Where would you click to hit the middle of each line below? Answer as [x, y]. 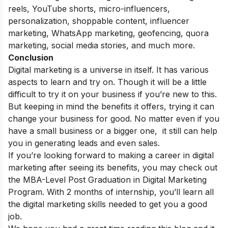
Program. [27, 192]
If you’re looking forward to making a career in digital [111, 155]
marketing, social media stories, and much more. [102, 45]
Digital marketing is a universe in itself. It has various [108, 69]
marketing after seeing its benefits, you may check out [113, 167]
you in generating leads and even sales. [84, 143]
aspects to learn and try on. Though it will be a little [107, 82]
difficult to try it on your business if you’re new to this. [112, 94]
